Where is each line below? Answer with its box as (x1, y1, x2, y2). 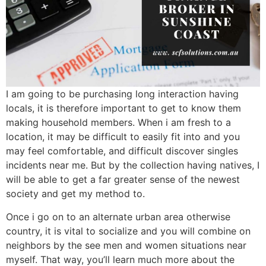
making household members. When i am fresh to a (6, 116, 231, 129)
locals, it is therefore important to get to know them (6, 102, 241, 115)
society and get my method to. (6, 188, 145, 200)
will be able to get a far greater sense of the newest (6, 173, 240, 186)
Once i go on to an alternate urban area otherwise (6, 210, 230, 223)
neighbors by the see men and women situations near (6, 239, 246, 251)
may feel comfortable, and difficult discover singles (6, 145, 238, 157)
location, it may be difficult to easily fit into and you (6, 131, 240, 143)
